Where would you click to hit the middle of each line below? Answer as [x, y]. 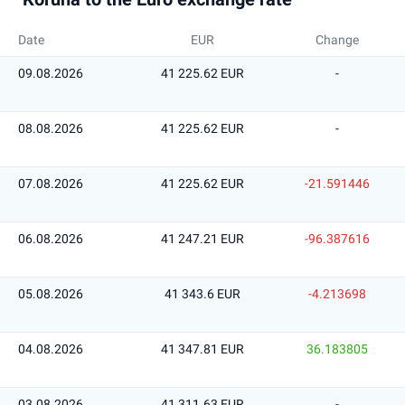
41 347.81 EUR [202, 349]
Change [337, 40]
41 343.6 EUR [202, 294]
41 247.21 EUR [202, 239]
